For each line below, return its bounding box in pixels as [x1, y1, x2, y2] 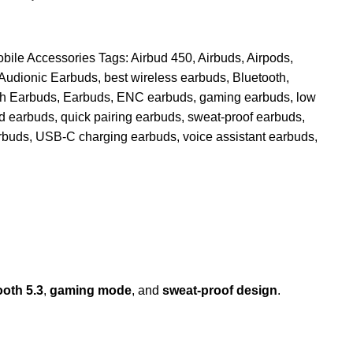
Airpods [247, 50, 290, 65]
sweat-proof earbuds [188, 110, 302, 124]
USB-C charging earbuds [35, 129, 176, 143]
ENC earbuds [117, 90, 193, 104]
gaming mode [50, 283, 132, 297]
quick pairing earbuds [61, 110, 181, 124]
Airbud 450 [131, 50, 192, 65]
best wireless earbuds [104, 70, 226, 84]
